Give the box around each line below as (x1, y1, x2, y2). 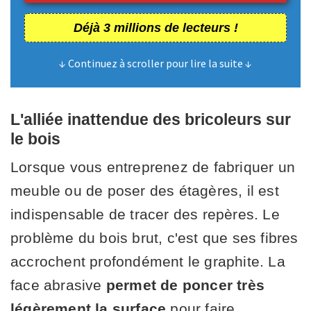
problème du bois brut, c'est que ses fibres (10, 229, 299, 246)
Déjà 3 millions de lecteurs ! (73, 20, 238, 35)
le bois (10, 129, 60, 148)
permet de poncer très (101, 276, 265, 293)
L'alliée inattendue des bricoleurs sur (10, 110, 291, 128)
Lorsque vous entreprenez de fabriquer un (10, 158, 296, 175)
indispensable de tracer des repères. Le (10, 205, 280, 222)
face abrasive (10, 276, 102, 293)
